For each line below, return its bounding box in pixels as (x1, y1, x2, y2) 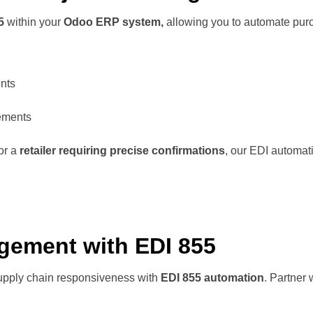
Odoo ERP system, (64, 15, 163, 28)
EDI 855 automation (161, 271, 264, 284)
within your (7, 15, 64, 28)
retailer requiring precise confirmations (20, 144, 225, 156)
